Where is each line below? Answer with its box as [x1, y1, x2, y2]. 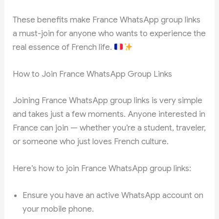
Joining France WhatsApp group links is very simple [13, 95, 203, 106]
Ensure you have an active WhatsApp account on [22, 190, 204, 201]
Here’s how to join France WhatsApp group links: [13, 163, 192, 174]
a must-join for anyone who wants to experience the [13, 28, 206, 39]
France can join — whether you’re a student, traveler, [13, 122, 206, 133]
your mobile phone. [22, 204, 94, 215]
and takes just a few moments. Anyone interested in [13, 109, 206, 119]
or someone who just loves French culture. [13, 136, 169, 147]
